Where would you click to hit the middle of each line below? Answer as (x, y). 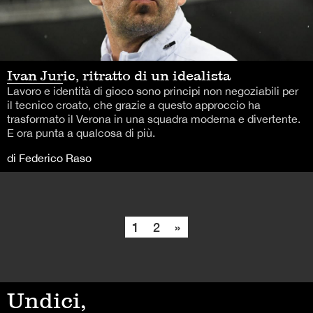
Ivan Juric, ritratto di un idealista (119, 75)
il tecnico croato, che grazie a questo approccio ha (134, 104)
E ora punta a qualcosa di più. (81, 132)
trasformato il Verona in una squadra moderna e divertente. (154, 118)
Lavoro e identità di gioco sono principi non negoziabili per (153, 90)
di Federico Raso (49, 158)
